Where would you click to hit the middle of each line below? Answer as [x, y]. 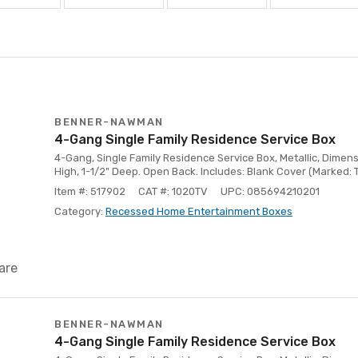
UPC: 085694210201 [270, 191]
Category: [80, 211]
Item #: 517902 [90, 191]
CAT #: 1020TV [173, 191]
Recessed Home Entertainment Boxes [199, 211]
